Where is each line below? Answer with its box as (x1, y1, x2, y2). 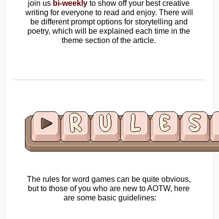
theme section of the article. (62, 36, 158, 45)
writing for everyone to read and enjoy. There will (25, 8, 193, 17)
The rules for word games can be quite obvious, (27, 175, 191, 184)
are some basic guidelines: (63, 194, 156, 202)
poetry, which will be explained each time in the (27, 27, 190, 36)
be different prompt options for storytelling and (30, 18, 188, 26)
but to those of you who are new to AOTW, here (28, 184, 190, 193)
